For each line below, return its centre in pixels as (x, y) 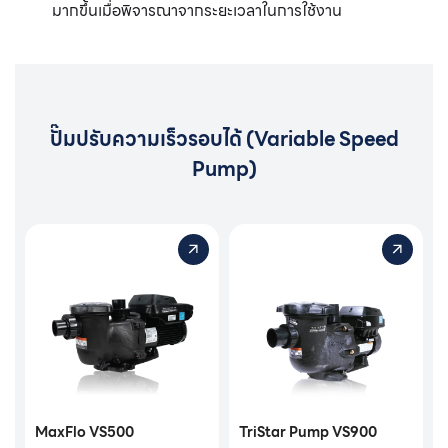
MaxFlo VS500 (84, 431)
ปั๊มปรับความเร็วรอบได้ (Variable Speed (224, 138)
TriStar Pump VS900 (308, 431)
